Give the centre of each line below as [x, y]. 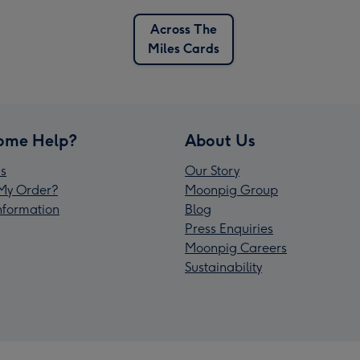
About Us [220, 141]
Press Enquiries [229, 229]
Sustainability [223, 268]
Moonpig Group [231, 190]
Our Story [212, 171]
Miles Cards [183, 49]
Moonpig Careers [236, 248]
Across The [183, 30]
